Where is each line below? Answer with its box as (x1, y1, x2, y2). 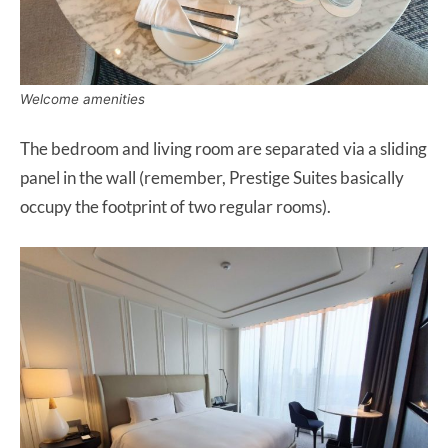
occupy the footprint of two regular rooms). (20, 196, 334, 218)
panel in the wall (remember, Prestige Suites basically (20, 167, 404, 189)
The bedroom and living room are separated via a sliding (20, 138, 427, 160)
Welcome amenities (20, 91, 145, 108)
